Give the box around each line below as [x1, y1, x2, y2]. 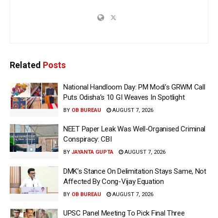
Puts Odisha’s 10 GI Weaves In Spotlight [63, 92, 185, 102]
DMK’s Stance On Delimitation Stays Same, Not [63, 166, 206, 176]
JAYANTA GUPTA [72, 149, 113, 156]
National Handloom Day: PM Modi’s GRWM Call [63, 82, 205, 91]
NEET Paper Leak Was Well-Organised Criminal [63, 125, 206, 134]
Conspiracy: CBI [63, 135, 112, 144]
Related [10, 59, 41, 70]
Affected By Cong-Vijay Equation [63, 177, 164, 186]
